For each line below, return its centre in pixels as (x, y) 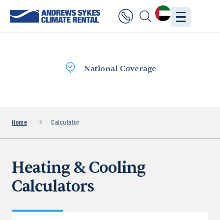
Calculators (53, 186)
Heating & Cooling (79, 168)
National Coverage (47, 69)
